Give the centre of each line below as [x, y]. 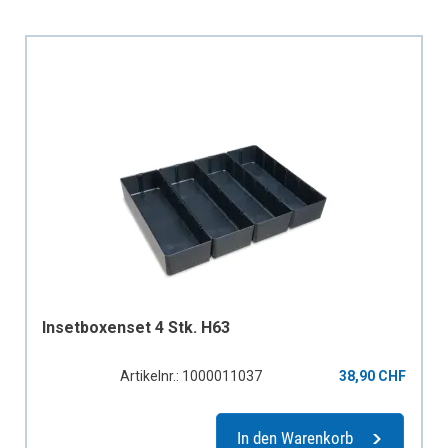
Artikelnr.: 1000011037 [190, 375]
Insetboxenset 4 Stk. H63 [136, 327]
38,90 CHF [372, 375]
